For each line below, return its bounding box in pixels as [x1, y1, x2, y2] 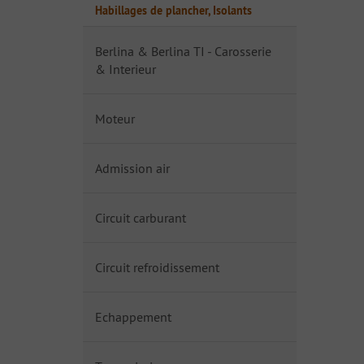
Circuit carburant [95, 210, 186, 226]
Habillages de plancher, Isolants [95, 2, 252, 18]
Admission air [95, 160, 170, 176]
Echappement [95, 309, 171, 325]
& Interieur [95, 61, 156, 77]
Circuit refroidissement [95, 259, 219, 275]
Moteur [95, 110, 135, 127]
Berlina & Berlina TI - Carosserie [95, 43, 271, 59]
